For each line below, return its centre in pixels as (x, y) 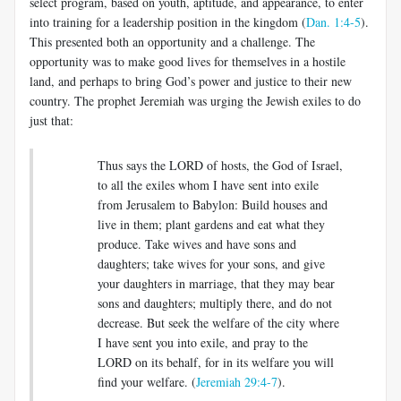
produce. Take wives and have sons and (197, 243)
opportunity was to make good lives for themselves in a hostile (188, 61)
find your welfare (141, 381)
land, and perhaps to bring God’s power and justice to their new (191, 81)
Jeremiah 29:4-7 (237, 381)
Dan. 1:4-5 (333, 21)
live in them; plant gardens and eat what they (211, 224)
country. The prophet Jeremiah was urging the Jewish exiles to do (195, 100)
